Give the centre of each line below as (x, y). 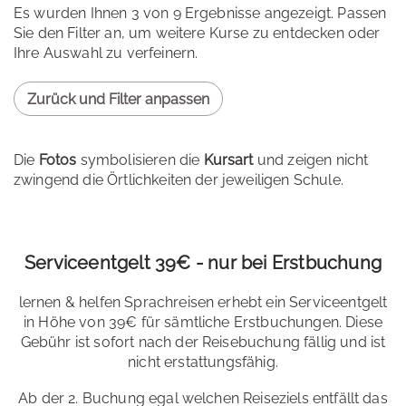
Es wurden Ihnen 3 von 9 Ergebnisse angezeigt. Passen (200, 14)
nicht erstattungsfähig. (203, 362)
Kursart (228, 160)
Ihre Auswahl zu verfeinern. (106, 53)
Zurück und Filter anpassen (118, 100)
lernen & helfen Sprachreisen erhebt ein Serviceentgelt (203, 303)
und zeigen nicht (311, 160)
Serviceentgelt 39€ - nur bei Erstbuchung (203, 263)
